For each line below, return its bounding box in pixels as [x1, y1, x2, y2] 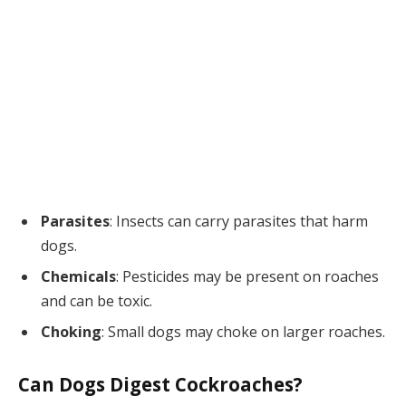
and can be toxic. [41, 291, 152, 312]
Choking [41, 322, 101, 343]
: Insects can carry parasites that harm [110, 211, 368, 232]
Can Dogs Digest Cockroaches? [18, 372, 303, 398]
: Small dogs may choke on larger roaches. [101, 322, 385, 343]
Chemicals [41, 266, 116, 287]
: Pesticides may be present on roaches [116, 266, 379, 287]
